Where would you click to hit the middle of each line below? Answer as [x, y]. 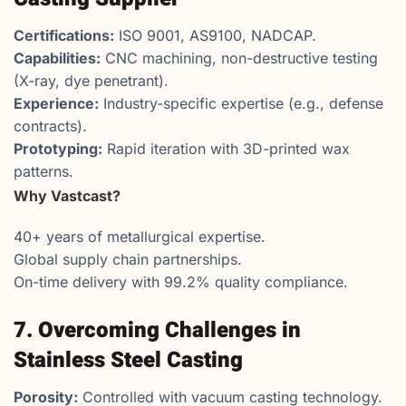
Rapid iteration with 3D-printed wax [226, 149]
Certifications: [64, 36]
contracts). [50, 126]
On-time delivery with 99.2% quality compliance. [181, 282]
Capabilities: [57, 58]
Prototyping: [58, 149]
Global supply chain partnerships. [128, 260]
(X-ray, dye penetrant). [91, 81]
